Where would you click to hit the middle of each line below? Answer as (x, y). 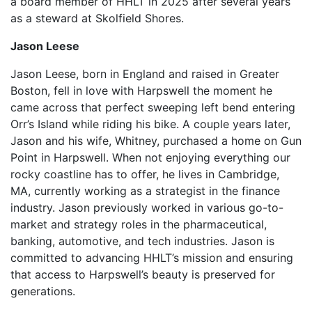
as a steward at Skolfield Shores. (97, 18)
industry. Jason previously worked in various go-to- (147, 208)
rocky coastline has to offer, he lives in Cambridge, (145, 174)
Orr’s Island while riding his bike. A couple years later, (150, 124)
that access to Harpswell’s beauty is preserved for (143, 274)
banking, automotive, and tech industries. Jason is (142, 241)
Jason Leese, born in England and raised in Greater (145, 74)
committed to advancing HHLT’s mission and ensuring (152, 258)
